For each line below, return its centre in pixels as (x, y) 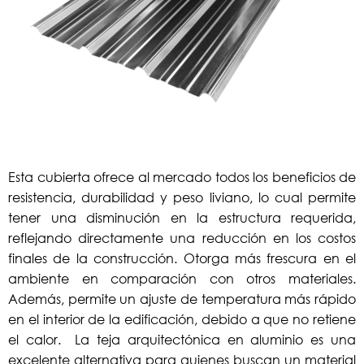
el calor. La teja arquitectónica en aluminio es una (182, 339)
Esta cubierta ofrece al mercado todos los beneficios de (182, 176)
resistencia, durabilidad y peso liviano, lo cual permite (182, 197)
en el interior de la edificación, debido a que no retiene (182, 318)
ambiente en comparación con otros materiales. (182, 278)
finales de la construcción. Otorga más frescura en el (182, 258)
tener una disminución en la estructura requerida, (182, 217)
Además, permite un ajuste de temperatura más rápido (182, 298)
